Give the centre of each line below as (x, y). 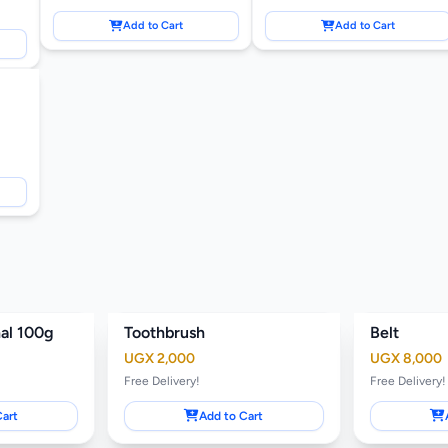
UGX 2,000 (160, 358)
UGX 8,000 (405, 358)
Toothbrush (165, 332)
